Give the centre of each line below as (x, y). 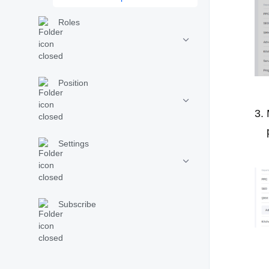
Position (73, 83)
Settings (74, 144)
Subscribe (77, 204)
